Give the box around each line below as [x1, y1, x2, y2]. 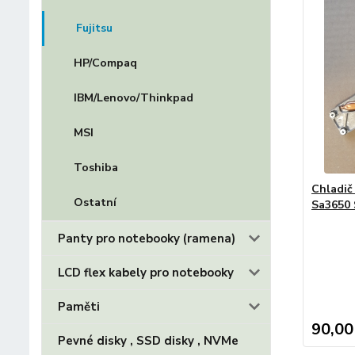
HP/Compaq [74, 55, 137, 71]
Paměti [58, 299, 100, 315]
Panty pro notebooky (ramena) [58, 231, 235, 246]
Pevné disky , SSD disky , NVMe [58, 333, 239, 349]
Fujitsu [76, 21, 113, 36]
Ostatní [74, 195, 116, 210]
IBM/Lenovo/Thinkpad [74, 90, 193, 105]
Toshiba [74, 160, 118, 175]
